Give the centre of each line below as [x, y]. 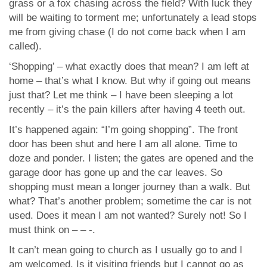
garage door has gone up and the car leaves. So [116, 173]
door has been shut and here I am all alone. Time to [123, 144]
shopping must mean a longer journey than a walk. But [130, 187]
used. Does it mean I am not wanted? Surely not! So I [128, 215]
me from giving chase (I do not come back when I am [127, 32]
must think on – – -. [52, 230]
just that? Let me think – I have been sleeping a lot [121, 95]
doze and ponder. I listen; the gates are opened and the [131, 158]
